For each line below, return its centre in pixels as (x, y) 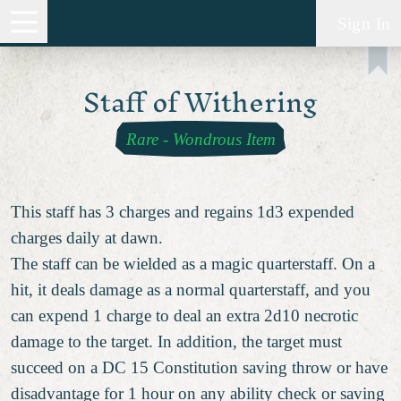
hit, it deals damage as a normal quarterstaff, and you (191, 289)
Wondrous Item (224, 139)
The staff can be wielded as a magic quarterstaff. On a (193, 263)
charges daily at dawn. (87, 237)
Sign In (364, 23)
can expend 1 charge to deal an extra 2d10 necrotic (184, 315)
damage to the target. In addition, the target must (176, 341)
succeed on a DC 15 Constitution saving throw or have (199, 367)
